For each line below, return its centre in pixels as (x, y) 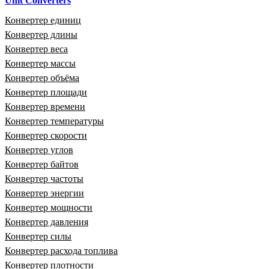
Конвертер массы (40, 63)
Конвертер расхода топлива (61, 250)
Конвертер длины (41, 34)
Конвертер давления (47, 222)
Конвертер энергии (44, 193)
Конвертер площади (46, 92)
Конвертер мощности (49, 207)
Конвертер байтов (42, 164)
